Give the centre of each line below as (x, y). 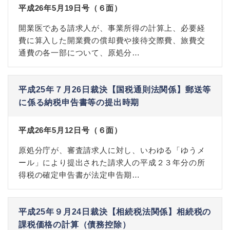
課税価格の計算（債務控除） (75, 225)
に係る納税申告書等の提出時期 (79, 102)
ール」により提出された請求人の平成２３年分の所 (112, 162)
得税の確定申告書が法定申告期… (79, 175)
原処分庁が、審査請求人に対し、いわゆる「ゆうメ (112, 150)
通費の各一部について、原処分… (80, 53)
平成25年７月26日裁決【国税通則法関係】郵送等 (115, 90)
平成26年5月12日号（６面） (70, 130)
